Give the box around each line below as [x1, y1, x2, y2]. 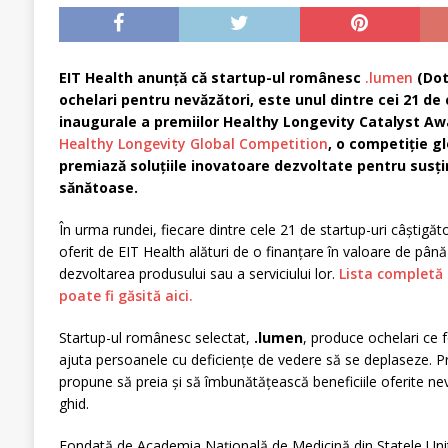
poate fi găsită [58, 286, 165, 306]
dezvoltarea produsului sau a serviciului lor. [58, 264, 339, 284]
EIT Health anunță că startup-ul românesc [58, 68, 365, 88]
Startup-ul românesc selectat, [58, 328, 254, 348]
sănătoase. [58, 178, 142, 198]
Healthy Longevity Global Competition [58, 134, 328, 154]
